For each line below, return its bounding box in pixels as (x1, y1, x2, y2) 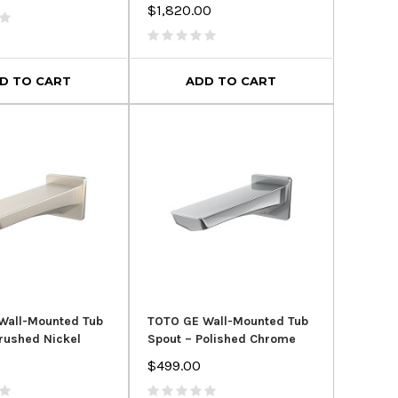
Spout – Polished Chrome (147, 330, 296, 346)
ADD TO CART (186, 73, 277, 88)
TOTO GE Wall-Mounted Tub (147, 313, 308, 329)
